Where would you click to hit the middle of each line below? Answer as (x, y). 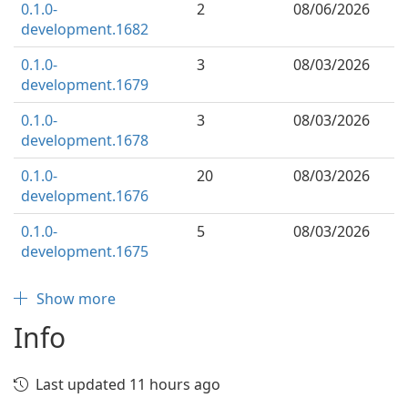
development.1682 (85, 29)
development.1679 (85, 85)
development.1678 (85, 140)
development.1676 (85, 196)
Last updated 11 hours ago (128, 384)
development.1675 (85, 251)
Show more (76, 299)
